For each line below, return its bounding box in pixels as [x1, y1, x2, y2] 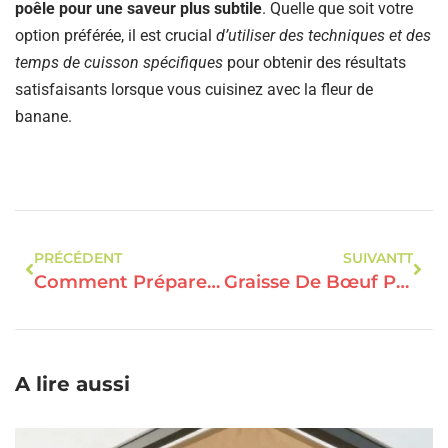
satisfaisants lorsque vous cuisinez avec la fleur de [15, 79, 373, 99]
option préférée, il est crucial [15, 25, 216, 45]
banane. [15, 106, 72, 126]
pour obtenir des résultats [227, 52, 406, 72]
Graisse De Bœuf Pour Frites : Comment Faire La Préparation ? [395, 270, 409, 293]
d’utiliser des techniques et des [216, 25, 431, 45]
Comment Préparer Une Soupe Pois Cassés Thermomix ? [207, 270, 221, 293]
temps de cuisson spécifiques [15, 52, 227, 72]
